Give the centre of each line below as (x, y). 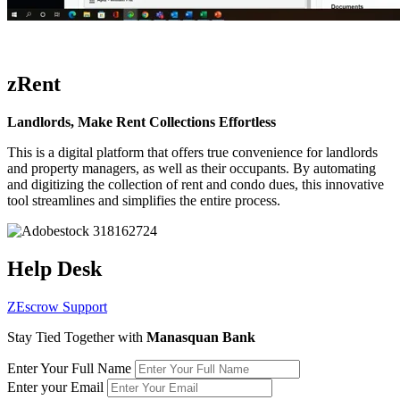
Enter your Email (55, 387)
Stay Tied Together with (77, 337)
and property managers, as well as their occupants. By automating (192, 169)
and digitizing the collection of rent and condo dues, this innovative (196, 185)
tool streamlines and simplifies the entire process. (144, 201)
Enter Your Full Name (69, 368)
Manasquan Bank (201, 337)
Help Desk (54, 269)
